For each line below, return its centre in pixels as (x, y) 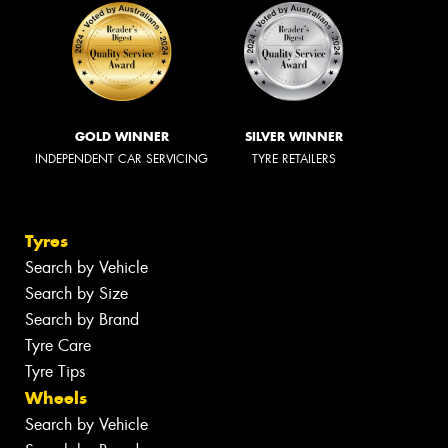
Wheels (56, 398)
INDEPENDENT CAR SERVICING (121, 158)
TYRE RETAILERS (294, 158)
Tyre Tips (55, 372)
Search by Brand (82, 320)
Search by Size (76, 294)
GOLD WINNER (121, 136)
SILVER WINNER (294, 136)
